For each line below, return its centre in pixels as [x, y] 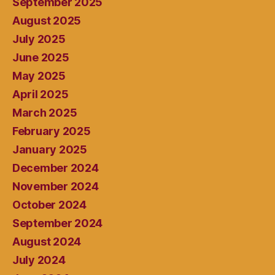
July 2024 [39, 260]
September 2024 [58, 223]
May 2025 [39, 76]
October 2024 [49, 205]
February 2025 [52, 131]
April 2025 [41, 95]
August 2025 [47, 21]
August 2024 [47, 242]
